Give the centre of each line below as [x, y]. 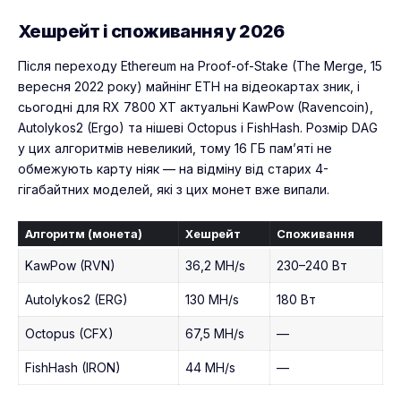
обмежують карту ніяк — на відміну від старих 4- [173, 169]
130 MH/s [212, 300]
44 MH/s [210, 368]
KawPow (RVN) [70, 266]
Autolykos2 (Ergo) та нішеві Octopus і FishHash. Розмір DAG [198, 128]
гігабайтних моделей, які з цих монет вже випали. [174, 190]
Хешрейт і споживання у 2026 [151, 31]
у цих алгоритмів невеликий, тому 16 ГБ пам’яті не [175, 149]
